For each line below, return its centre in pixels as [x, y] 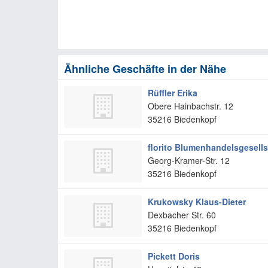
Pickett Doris [174, 256]
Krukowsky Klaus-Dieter [197, 202]
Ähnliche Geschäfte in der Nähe [145, 69]
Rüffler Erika [173, 93]
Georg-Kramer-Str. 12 [189, 160]
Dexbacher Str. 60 [182, 215]
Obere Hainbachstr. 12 [191, 106]
